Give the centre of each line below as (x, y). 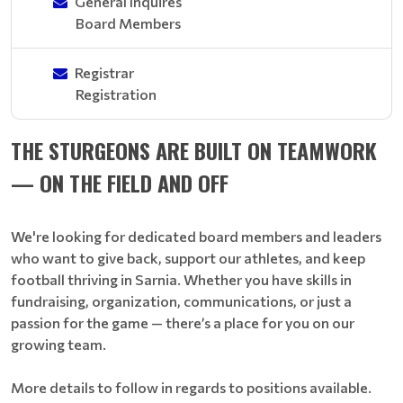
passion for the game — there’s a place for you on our (183, 322)
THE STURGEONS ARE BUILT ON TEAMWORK (194, 150)
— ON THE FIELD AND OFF (120, 183)
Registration (116, 94)
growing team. (58, 344)
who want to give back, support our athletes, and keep (188, 258)
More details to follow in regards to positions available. (193, 387)
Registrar (104, 72)
